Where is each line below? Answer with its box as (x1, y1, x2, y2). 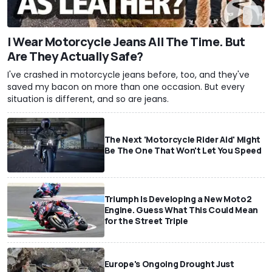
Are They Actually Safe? (7, 47, 143, 64)
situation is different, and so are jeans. (7, 92, 169, 105)
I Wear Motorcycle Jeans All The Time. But (7, 33, 245, 50)
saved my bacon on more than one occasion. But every (7, 80, 245, 93)
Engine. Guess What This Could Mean (104, 203, 258, 216)
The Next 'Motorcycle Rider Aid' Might (104, 133, 260, 145)
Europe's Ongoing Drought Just (104, 257, 234, 270)
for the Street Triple (104, 214, 188, 226)
